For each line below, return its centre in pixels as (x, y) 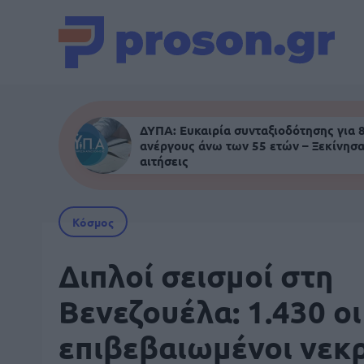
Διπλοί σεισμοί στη (196, 275)
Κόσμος (93, 222)
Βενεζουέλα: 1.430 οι (210, 311)
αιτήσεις (164, 160)
